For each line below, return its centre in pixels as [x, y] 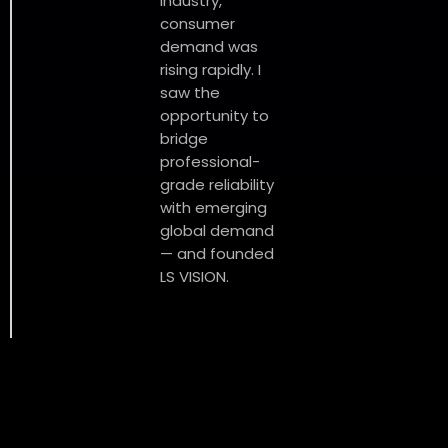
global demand [217, 231]
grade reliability [217, 185]
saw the [190, 93]
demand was [209, 47]
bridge [184, 139]
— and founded [217, 254]
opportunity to [214, 116]
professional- [210, 162]
